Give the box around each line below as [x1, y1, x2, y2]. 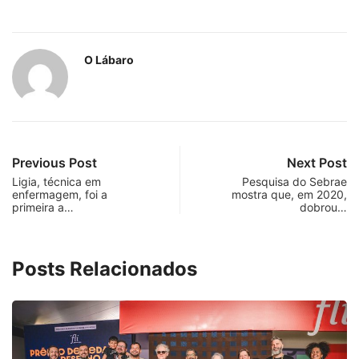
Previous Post [12, 154, 97, 171]
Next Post [287, 154, 347, 171]
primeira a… [12, 200, 74, 214]
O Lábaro [84, 52, 134, 67]
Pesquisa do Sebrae [242, 174, 347, 188]
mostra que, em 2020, [232, 187, 347, 201]
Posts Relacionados [12, 256, 197, 280]
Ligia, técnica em [12, 174, 101, 188]
